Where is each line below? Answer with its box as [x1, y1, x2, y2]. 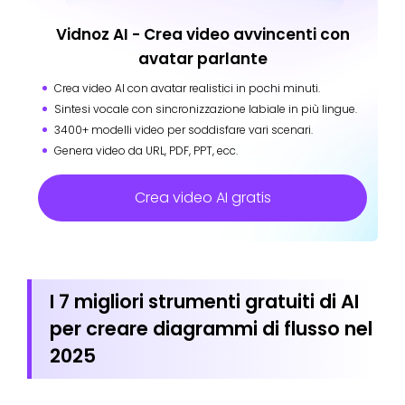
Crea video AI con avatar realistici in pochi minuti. [54, 80, 320, 97]
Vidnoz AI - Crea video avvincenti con [55, 24, 350, 46]
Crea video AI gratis [134, 187, 271, 209]
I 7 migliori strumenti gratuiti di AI [50, 288, 359, 316]
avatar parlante [137, 48, 268, 71]
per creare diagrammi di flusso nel [50, 316, 372, 343]
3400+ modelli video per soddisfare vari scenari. [54, 122, 313, 138]
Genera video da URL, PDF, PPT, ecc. [54, 143, 238, 159]
